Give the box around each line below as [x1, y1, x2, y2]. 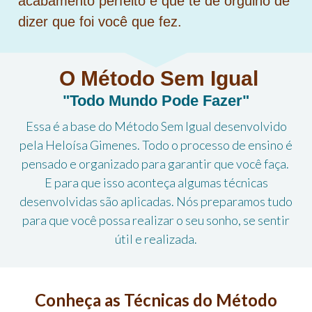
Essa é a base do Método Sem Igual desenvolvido [25, 118, 287, 134]
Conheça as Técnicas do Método [35, 289, 277, 310]
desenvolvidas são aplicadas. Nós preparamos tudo [19, 193, 292, 209]
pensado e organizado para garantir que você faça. [21, 155, 291, 171]
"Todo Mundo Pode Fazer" [63, 91, 249, 109]
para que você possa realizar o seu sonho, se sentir [22, 212, 290, 228]
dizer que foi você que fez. [18, 13, 182, 29]
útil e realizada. [115, 231, 197, 247]
